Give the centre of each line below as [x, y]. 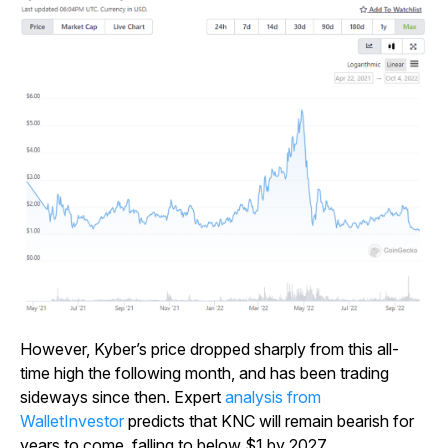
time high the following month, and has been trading [204, 373]
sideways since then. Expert [122, 397]
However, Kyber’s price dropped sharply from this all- [209, 349]
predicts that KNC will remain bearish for [271, 421]
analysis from [273, 397]
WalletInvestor [74, 421]
